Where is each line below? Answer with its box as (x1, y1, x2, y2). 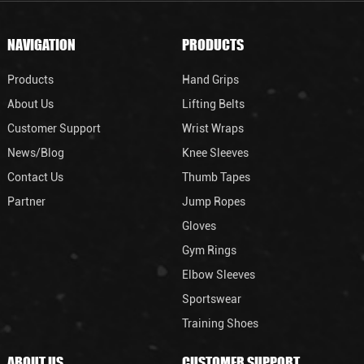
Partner (6, 194, 45, 208)
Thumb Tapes (182, 170, 250, 184)
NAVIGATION (6, 35, 76, 54)
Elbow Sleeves (182, 267, 255, 281)
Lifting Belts (182, 97, 245, 110)
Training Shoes (182, 316, 258, 330)
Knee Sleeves (182, 145, 249, 159)
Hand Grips (182, 72, 239, 86)
